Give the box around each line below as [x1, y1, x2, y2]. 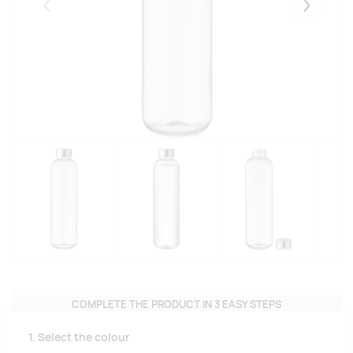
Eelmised [46, 6, 91, 20]
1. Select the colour [28, 330, 129, 345]
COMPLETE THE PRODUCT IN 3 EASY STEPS [72, 298, 281, 312]
